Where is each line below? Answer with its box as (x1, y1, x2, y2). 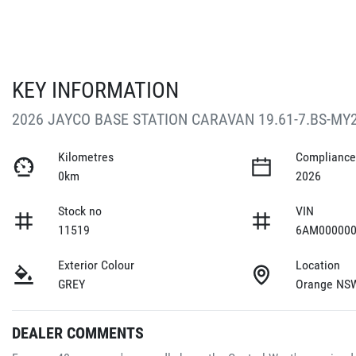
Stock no (58, 203, 103, 219)
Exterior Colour (58, 257, 135, 273)
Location (296, 257, 341, 273)
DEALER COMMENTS (12, 323, 144, 342)
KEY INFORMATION (12, 76, 179, 103)
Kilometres (58, 149, 114, 164)
